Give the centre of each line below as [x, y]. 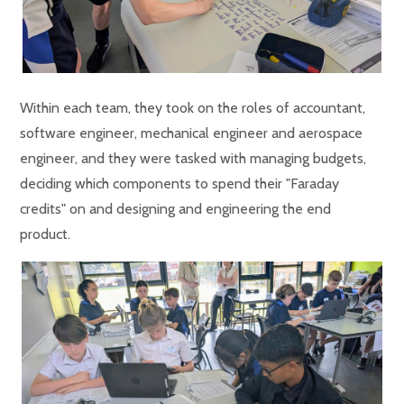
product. [46, 234]
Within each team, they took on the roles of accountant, [193, 107]
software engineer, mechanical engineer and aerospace [192, 133]
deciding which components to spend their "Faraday [180, 183]
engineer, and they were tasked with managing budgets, [193, 158]
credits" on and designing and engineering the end [176, 208]
